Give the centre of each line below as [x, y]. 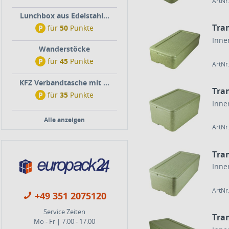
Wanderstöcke [64, 49]
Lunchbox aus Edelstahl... [64, 16]
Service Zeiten [64, 211]
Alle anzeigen [64, 120]
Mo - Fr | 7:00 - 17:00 [64, 221]
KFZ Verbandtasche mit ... [64, 83]
